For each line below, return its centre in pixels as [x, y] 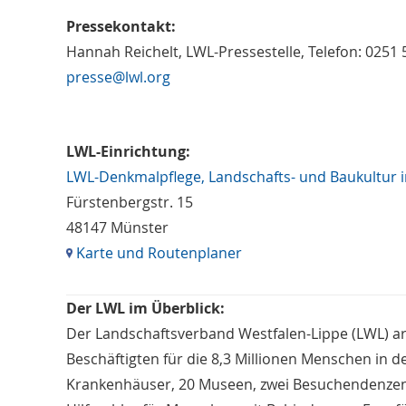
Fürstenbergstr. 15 [129, 202]
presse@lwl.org [118, 77]
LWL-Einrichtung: [128, 151]
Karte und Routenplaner [157, 253]
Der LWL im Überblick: [145, 308]
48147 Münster [117, 227]
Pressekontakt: [121, 26]
